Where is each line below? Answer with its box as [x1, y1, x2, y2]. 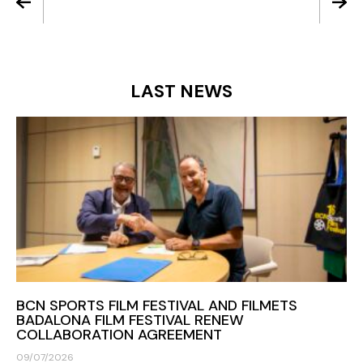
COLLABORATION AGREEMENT [16, 324, 222, 344]
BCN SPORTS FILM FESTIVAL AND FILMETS [16, 295, 297, 315]
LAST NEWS [130, 79, 233, 103]
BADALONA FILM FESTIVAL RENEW [16, 310, 244, 330]
